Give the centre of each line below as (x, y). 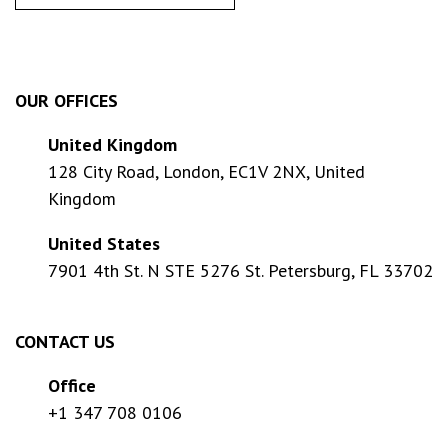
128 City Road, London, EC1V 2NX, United (206, 172)
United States (104, 244)
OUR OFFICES (66, 101)
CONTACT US (65, 342)
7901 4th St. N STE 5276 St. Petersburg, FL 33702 (240, 271)
